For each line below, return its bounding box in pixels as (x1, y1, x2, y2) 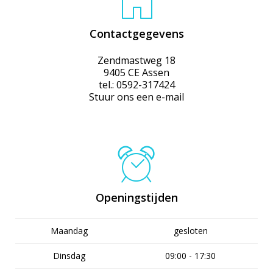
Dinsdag (53, 249, 85, 261)
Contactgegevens (89, 26, 184, 41)
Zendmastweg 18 (97, 53, 175, 67)
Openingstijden (95, 190, 178, 205)
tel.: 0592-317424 (98, 77, 175, 91)
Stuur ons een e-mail (89, 90, 184, 104)
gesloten (173, 224, 208, 236)
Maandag (51, 224, 88, 236)
